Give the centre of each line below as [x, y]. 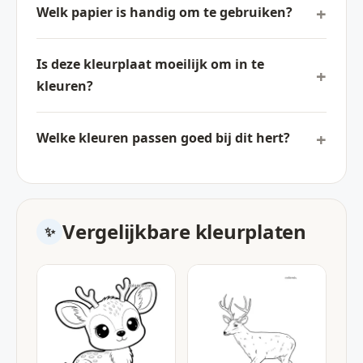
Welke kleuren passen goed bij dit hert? [163, 138]
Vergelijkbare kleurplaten [184, 231]
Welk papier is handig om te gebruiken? [164, 13]
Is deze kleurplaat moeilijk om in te [150, 64]
